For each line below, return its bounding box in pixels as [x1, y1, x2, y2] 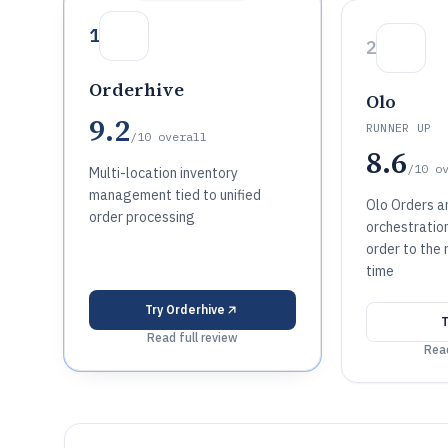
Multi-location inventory [89, 164, 238, 182]
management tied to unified [89, 186, 261, 204]
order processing [89, 208, 195, 226]
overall [158, 129, 207, 144]
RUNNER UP [365, 120, 432, 135]
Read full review [146, 330, 238, 345]
